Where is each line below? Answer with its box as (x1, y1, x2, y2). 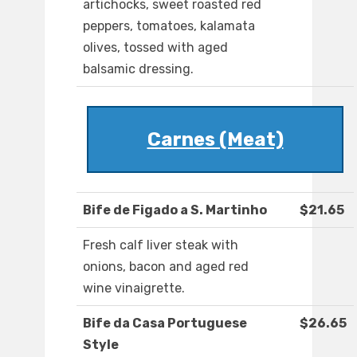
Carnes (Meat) (147, 128, 284, 151)
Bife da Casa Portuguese (83, 316, 247, 331)
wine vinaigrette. (83, 280, 185, 296)
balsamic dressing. (83, 61, 194, 77)
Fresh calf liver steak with (83, 237, 238, 253)
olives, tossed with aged (83, 40, 228, 56)
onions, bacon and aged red (83, 259, 249, 275)
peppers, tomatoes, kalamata (83, 18, 255, 34)
